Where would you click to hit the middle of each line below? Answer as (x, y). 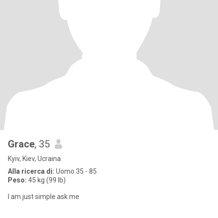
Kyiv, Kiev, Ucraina (34, 159)
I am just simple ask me (44, 197)
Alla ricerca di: (31, 171)
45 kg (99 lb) (46, 180)
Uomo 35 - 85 (76, 171)
